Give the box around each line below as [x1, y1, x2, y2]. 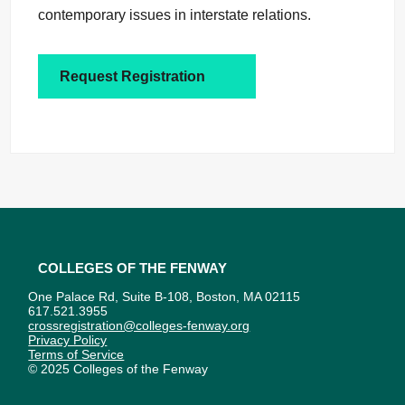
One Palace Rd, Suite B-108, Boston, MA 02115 [28, 289, 301, 305]
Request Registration [59, 69, 205, 85]
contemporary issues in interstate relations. [37, 7, 311, 24]
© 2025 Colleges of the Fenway [28, 362, 209, 377]
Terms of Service [28, 347, 125, 363]
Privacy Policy [28, 333, 108, 348]
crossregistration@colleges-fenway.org [28, 318, 250, 334]
